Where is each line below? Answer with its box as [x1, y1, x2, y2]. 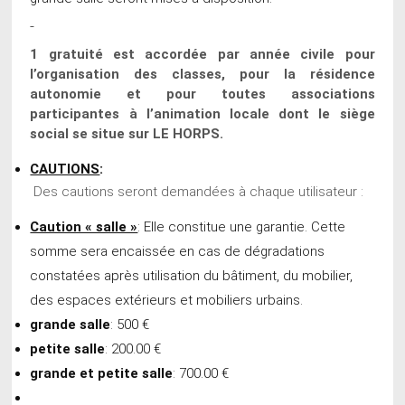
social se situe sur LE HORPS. [30, 125, 224, 142]
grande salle [30, 316, 111, 333]
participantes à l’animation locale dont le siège [30, 105, 375, 122]
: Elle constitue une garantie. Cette [137, 218, 346, 235]
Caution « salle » [30, 218, 138, 235]
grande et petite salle [30, 364, 174, 381]
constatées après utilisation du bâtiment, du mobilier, [30, 267, 353, 284]
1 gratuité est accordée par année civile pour [30, 45, 375, 62]
